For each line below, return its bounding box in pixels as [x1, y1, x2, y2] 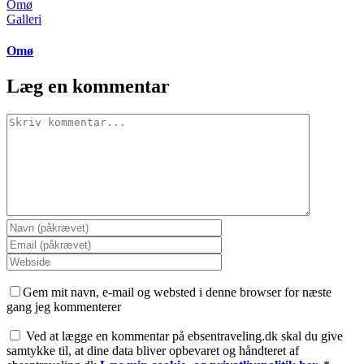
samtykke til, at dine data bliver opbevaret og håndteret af [6, 344, 299, 357]
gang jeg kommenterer [6, 300, 121, 314]
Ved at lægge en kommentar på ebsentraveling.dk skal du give [26, 329, 343, 343]
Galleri [6, 11, 41, 26]
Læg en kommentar [6, 76, 170, 97]
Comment [6, 113, 56, 127]
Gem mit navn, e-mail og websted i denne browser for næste [23, 285, 331, 299]
